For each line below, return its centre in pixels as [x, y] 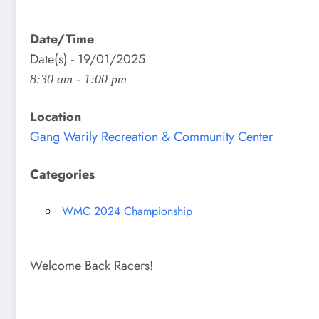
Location [56, 116]
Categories [62, 174]
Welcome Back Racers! [91, 265]
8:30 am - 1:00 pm [78, 79]
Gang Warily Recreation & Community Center [151, 136]
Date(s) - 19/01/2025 [88, 59]
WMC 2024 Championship [127, 211]
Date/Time [62, 39]
